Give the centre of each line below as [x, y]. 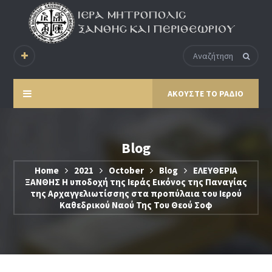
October [126, 171]
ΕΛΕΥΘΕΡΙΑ [215, 171]
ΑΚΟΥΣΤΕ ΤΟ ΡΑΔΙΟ [205, 94]
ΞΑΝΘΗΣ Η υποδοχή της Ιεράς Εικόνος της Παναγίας [136, 182]
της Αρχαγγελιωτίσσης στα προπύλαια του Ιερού [136, 194]
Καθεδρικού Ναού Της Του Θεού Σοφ [136, 205]
